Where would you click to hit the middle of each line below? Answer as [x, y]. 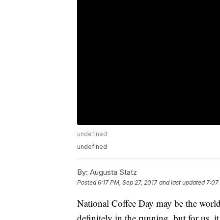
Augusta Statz [112, 172]
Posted [87, 183]
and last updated [182, 183]
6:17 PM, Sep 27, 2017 [127, 183]
